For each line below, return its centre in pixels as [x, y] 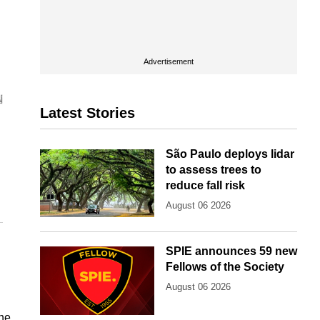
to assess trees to [214, 170]
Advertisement [169, 61]
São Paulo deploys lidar [230, 154]
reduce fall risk [205, 185]
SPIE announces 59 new [231, 251]
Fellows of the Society [225, 267]
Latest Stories [87, 113]
